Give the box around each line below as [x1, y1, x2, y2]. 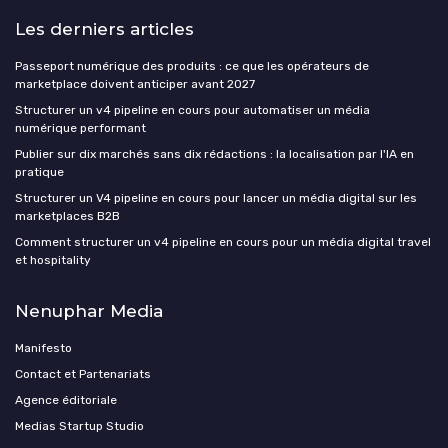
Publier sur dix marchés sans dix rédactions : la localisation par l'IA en [15, 146, 414, 161]
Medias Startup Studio [15, 418, 144, 433]
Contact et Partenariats [15, 366, 151, 381]
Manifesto [15, 340, 72, 355]
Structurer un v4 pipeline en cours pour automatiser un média [15, 102, 370, 117]
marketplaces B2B [15, 208, 120, 223]
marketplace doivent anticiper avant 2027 [15, 76, 255, 91]
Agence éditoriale [15, 392, 117, 407]
